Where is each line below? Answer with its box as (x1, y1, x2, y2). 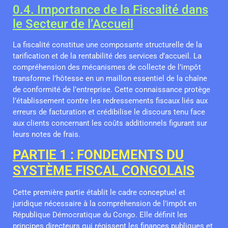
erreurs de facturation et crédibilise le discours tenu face (13, 107, 205, 117)
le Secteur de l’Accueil (13, 16, 133, 31)
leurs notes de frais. (13, 129, 80, 139)
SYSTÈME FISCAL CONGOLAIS (13, 163, 194, 179)
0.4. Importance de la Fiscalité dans (13, 2, 208, 17)
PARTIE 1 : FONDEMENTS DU (13, 147, 184, 163)
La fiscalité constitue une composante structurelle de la (13, 40, 202, 49)
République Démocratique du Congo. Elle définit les (13, 210, 187, 220)
